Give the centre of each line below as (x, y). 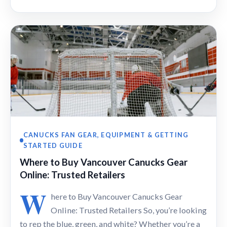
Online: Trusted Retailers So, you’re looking (129, 210)
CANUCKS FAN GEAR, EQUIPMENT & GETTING (106, 135)
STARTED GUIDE (53, 145)
